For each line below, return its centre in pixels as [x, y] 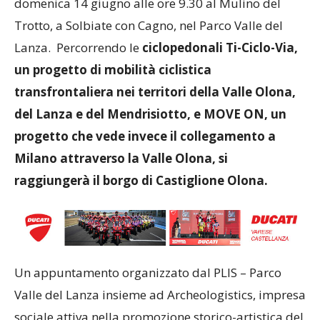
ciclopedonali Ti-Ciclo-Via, [219, 47]
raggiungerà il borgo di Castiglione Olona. [141, 180]
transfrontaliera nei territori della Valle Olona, [155, 91]
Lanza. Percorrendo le [77, 47]
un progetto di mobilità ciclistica [113, 69]
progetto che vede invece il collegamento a [145, 136]
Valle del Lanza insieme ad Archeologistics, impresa [160, 295]
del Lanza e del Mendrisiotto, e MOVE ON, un [150, 114]
